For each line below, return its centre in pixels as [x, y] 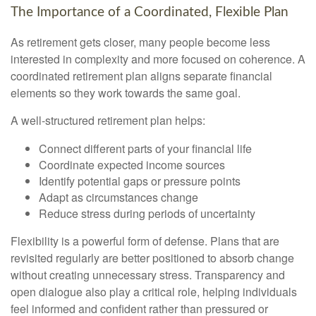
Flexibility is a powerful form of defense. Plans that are [145, 241]
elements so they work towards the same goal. [126, 92]
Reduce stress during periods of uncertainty [147, 213]
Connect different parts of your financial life [145, 148]
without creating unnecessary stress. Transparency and [148, 274]
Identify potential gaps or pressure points [140, 181]
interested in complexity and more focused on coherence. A [158, 59]
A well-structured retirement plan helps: [108, 120]
